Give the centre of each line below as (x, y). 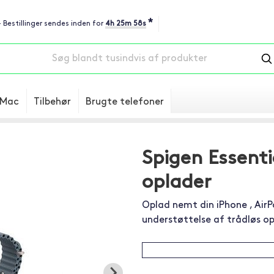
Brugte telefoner (125, 102)
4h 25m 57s (125, 24)
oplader (176, 183)
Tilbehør (52, 102)
